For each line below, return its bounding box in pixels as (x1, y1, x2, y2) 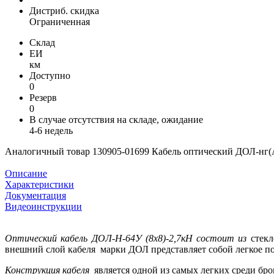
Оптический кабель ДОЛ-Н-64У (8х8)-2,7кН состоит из (5, 233, 247, 244)
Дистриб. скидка (29, 6, 99, 17)
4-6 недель (29, 125, 73, 136)
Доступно (29, 70, 70, 81)
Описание (5, 168, 47, 179)
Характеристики (5, 179, 74, 190)
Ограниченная (29, 17, 90, 28)
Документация (5, 190, 66, 201)
